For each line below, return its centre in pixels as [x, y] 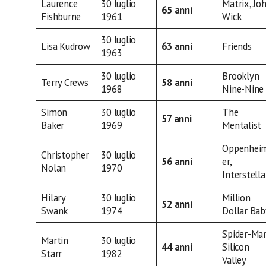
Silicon [236, 247]
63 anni [177, 47]
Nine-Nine [243, 89]
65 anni [177, 10]
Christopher [65, 155]
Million [236, 198]
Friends [237, 47]
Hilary [53, 198]
